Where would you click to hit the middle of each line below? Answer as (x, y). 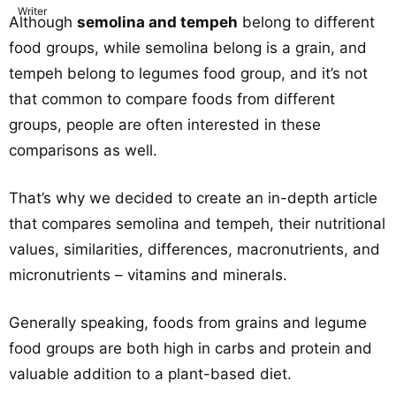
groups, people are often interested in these (165, 125)
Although (43, 22)
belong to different (306, 22)
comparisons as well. (83, 150)
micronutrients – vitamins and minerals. (148, 275)
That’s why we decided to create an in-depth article (193, 198)
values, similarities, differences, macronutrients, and (194, 249)
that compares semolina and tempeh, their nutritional (197, 224)
